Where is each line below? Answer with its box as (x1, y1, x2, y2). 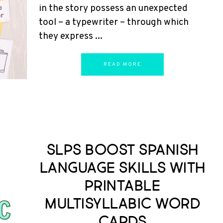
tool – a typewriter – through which (39, 16, 189, 28)
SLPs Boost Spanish (46, 142, 199, 157)
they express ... (39, 30, 103, 42)
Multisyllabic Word (45, 196, 200, 211)
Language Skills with (39, 160, 206, 175)
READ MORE (104, 61, 141, 68)
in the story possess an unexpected (39, 2, 188, 14)
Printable (84, 178, 161, 193)
